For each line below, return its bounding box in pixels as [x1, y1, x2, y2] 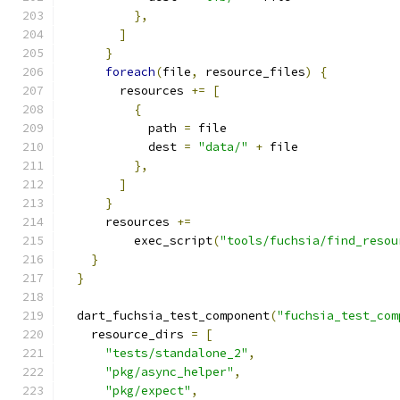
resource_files [198, 64, 305, 79]
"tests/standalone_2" [105, 346, 248, 361]
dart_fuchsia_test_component [62, 308, 270, 323]
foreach [105, 64, 155, 79]
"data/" [198, 139, 248, 154]
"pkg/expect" [105, 383, 191, 398]
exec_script [62, 233, 212, 248]
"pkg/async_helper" [105, 364, 234, 379]
